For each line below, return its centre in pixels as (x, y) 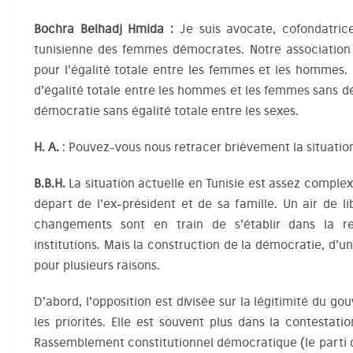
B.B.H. (49, 183)
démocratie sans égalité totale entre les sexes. (166, 111)
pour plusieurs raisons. (97, 265)
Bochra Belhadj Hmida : (104, 29)
